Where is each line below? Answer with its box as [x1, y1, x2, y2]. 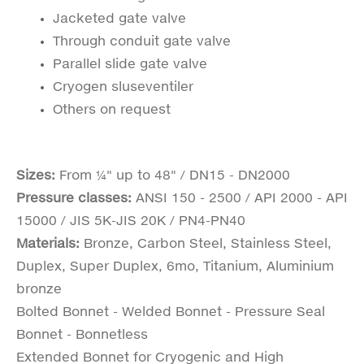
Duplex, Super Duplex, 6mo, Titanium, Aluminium [16, 257, 334, 274]
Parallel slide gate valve [53, 54, 207, 71]
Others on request [53, 100, 171, 117]
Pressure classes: [16, 188, 136, 206]
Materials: [16, 234, 84, 251]
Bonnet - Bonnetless [16, 325, 148, 342]
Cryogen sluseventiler [53, 77, 193, 94]
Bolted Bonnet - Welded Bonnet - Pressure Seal [16, 302, 325, 319]
